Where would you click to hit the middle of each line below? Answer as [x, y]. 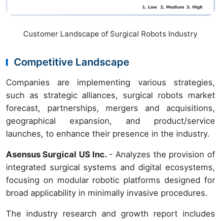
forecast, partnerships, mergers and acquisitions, [110, 108]
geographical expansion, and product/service [110, 121]
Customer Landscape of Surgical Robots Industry [110, 34]
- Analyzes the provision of [162, 155]
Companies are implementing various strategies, [110, 83]
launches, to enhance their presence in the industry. [108, 134]
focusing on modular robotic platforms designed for [110, 180]
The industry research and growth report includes [110, 214]
